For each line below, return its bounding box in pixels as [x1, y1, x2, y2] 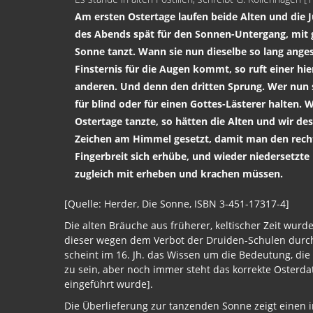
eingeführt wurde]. [64, 277, 153, 291]
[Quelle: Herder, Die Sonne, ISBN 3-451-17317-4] [64, 196, 289, 210]
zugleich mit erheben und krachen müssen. [75, 166, 283, 180]
